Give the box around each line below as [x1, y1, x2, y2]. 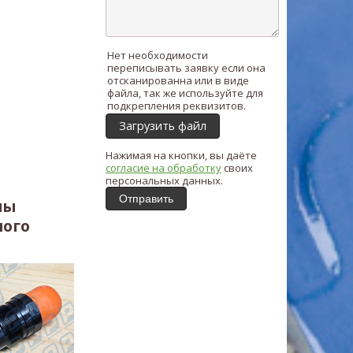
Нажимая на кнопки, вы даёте [106, 148, 257, 162]
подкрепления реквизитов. [107, 98, 246, 113]
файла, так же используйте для [107, 86, 263, 100]
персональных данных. [106, 173, 223, 188]
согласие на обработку [106, 161, 221, 175]
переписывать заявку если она [107, 61, 266, 75]
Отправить [119, 192, 173, 205]
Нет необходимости [107, 48, 208, 62]
